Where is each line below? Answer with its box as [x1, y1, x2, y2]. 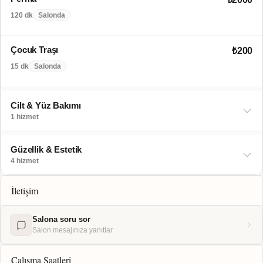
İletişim [11, 184, 38, 197]
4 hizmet [11, 157, 39, 165]
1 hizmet [11, 113, 39, 121]
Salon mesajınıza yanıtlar [32, 226, 113, 234]
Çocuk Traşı [11, 45, 59, 55]
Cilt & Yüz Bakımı [11, 100, 81, 110]
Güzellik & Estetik [11, 144, 82, 154]
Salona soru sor [32, 215, 90, 224]
